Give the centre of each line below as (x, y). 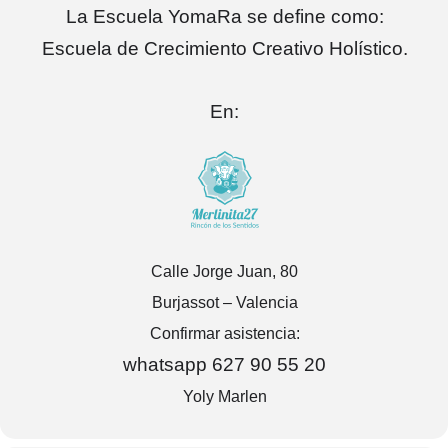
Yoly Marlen (224, 396)
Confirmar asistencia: (224, 333)
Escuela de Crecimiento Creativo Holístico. (224, 48)
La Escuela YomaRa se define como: (224, 16)
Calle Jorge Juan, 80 (224, 271)
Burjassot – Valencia (224, 302)
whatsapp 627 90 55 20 (224, 364)
